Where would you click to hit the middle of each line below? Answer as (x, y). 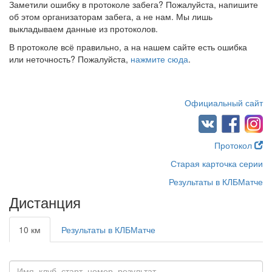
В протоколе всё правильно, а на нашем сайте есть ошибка (128, 47)
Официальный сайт (224, 103)
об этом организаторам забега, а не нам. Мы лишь (111, 16)
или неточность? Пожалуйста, (70, 59)
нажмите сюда (159, 59)
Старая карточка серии (217, 163)
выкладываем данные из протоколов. (83, 29)
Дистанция (45, 202)
